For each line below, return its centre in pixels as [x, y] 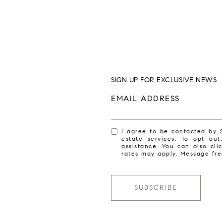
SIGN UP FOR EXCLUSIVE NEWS [164, 80]
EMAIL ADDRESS [145, 98]
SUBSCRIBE [156, 188]
